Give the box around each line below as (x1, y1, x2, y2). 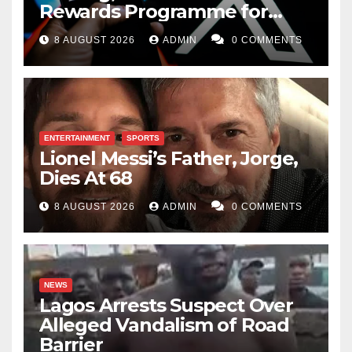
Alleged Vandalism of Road (39, 313, 289, 337)
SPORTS (126, 134, 159, 143)
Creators (39, 20, 119, 43)
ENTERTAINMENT (44, 134, 110, 143)
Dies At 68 (39, 167, 132, 190)
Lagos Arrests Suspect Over (39, 294, 293, 317)
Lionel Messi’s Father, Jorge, (39, 147, 299, 170)
